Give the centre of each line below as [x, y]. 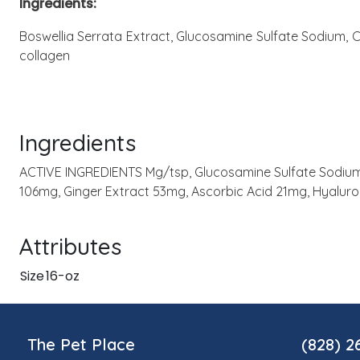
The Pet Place [81, 344]
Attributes [70, 246]
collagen [45, 55]
